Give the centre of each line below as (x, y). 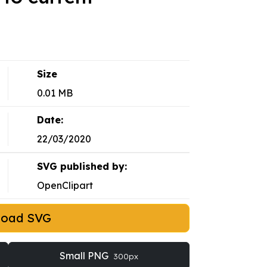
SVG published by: (82, 167)
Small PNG (85, 256)
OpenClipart (65, 186)
